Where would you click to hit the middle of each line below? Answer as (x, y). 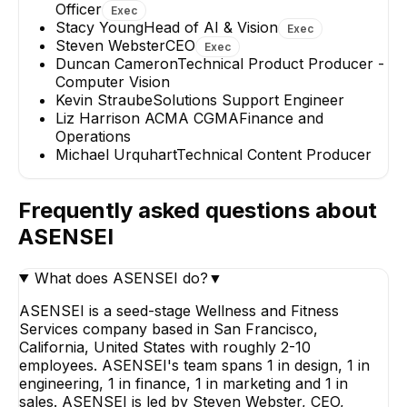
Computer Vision (113, 82)
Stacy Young (99, 28)
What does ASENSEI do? (121, 278)
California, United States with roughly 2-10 (165, 347)
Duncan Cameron (116, 64)
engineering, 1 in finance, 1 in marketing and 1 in (184, 383)
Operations (93, 137)
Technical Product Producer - (281, 64)
